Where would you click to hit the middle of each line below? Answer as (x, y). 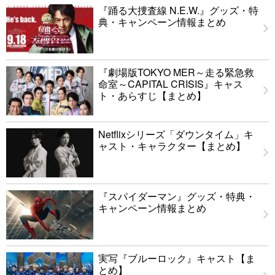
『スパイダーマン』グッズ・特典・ (177, 196)
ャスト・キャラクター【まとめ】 (172, 145)
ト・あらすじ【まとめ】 (152, 95)
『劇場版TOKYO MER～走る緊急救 (176, 72)
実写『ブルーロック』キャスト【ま (177, 258)
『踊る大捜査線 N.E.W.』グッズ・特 (178, 10)
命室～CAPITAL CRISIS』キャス (171, 83)
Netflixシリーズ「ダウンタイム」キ (176, 134)
